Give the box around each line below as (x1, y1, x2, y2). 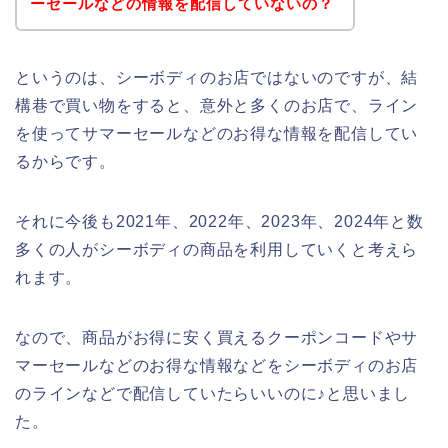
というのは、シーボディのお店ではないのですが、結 (15, 68, 419, 86)
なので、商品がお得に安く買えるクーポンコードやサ (15, 328, 419, 346)
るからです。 (15, 152, 116, 170)
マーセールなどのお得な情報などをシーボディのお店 (15, 356, 419, 374)
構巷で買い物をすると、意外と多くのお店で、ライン (15, 96, 419, 114)
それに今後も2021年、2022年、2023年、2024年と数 (15, 212, 424, 230)
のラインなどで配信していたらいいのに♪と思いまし (15, 384, 411, 402)
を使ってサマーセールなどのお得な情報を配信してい (15, 124, 419, 142)
